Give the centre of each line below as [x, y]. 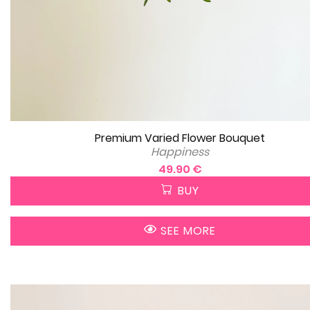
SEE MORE [186, 230]
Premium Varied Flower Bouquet [180, 138]
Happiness [180, 152]
